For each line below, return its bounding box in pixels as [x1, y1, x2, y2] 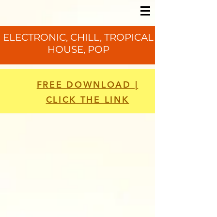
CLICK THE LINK [46, 94, 129, 105]
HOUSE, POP [47, 44, 109, 55]
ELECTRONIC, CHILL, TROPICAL [3, 31, 154, 43]
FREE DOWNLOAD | [36, 79, 139, 90]
